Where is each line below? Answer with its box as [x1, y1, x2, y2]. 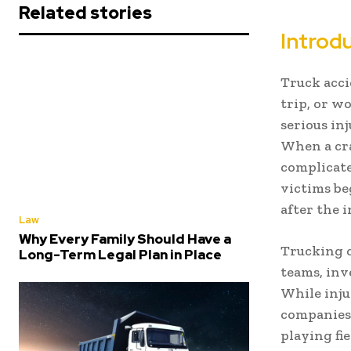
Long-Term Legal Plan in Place [19, 246, 222, 264]
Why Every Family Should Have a [19, 230, 231, 248]
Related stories [19, 2, 152, 25]
